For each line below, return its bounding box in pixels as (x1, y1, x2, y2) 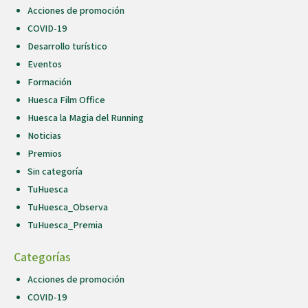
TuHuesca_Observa (27, 201, 108, 214)
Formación (27, 76, 71, 89)
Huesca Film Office (27, 93, 105, 107)
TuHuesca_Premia (27, 219, 102, 232)
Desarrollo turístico (27, 40, 107, 53)
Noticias (27, 129, 61, 142)
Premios (27, 147, 62, 160)
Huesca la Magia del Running (27, 111, 144, 124)
